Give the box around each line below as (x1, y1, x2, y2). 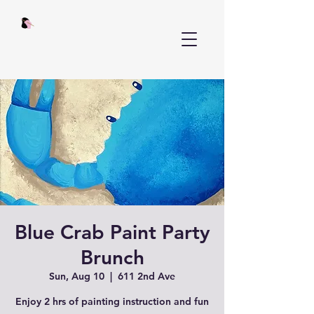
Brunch (80, 245, 144, 269)
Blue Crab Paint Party (14, 220, 210, 244)
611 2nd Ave (118, 270, 175, 282)
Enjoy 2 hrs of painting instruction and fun (15, 295, 209, 308)
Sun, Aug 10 (49, 270, 104, 282)
